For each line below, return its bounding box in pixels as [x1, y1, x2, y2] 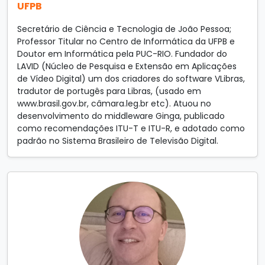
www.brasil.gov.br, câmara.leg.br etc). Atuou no [17, 98, 211, 109]
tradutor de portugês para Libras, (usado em [17, 85, 201, 97]
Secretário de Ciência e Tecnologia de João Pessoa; [17, 23, 231, 35]
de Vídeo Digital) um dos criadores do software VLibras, [17, 73, 245, 85]
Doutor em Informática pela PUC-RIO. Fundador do [17, 48, 227, 60]
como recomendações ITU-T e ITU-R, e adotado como [17, 122, 245, 134]
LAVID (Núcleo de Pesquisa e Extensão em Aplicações [17, 60, 237, 72]
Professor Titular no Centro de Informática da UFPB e [17, 35, 235, 47]
